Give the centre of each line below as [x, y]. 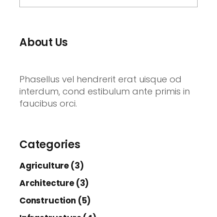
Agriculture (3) [52, 166]
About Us [44, 42]
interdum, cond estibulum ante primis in [105, 91]
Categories [50, 145]
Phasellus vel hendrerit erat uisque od [101, 79]
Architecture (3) [54, 183]
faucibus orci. [48, 103]
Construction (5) [55, 201]
